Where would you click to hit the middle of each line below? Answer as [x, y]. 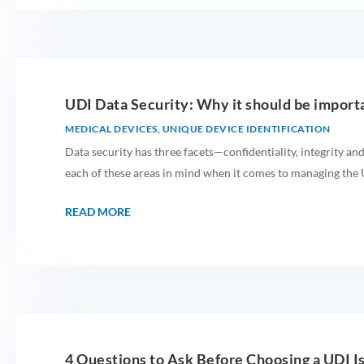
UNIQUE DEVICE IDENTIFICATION [246, 129]
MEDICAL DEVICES [111, 129]
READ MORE [98, 212]
